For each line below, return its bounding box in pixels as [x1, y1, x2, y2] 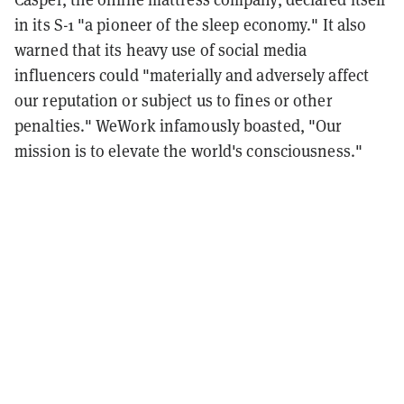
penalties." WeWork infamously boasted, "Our [14, 115, 343, 136]
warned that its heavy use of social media [14, 39, 308, 60]
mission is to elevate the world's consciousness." [14, 140, 363, 161]
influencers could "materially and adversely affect [14, 64, 370, 86]
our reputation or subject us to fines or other [14, 89, 333, 111]
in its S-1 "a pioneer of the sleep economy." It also [14, 14, 367, 35]
